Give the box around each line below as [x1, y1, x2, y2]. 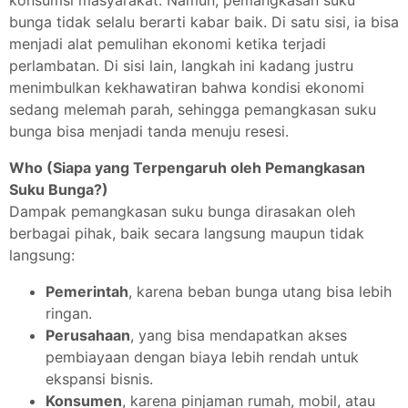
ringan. [46, 304, 92, 322]
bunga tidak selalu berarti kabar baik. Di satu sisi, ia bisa [9, 13, 399, 31]
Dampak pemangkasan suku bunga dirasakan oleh [9, 202, 355, 220]
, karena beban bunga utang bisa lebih [128, 282, 392, 301]
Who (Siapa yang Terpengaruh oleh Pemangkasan [9, 158, 365, 177]
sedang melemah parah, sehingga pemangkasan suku [9, 100, 376, 118]
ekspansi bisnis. [46, 370, 153, 388]
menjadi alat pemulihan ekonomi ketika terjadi [9, 35, 326, 53]
